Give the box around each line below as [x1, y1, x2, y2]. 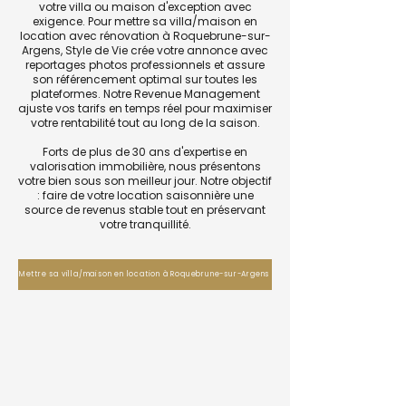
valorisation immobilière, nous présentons [29, 159, 261, 174]
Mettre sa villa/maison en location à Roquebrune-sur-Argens [18, 269, 270, 279]
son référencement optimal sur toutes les [33, 72, 257, 87]
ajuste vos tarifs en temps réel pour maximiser [18, 101, 272, 116]
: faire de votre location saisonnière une [36, 188, 254, 203]
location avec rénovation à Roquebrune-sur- [19, 28, 271, 43]
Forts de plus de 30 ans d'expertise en [43, 144, 247, 159]
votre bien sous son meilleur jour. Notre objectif [18, 173, 272, 188]
